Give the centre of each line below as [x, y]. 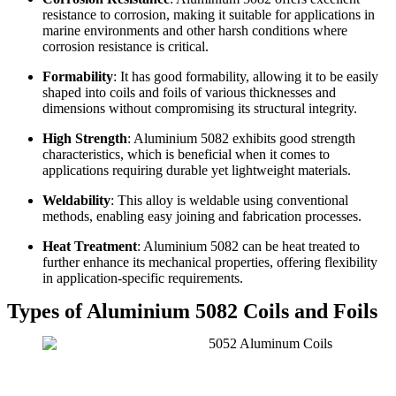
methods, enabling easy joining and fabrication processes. [202, 216]
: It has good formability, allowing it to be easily [246, 76]
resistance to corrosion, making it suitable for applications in [209, 14]
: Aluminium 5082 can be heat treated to [248, 246]
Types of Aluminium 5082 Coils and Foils [192, 311]
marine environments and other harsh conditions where [195, 30]
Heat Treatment [90, 246]
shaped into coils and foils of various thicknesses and [189, 92]
